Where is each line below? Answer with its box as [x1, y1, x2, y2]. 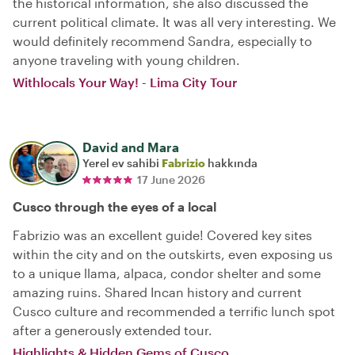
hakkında [205, 155, 258, 170]
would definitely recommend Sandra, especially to [13, 32, 312, 48]
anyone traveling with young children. [13, 52, 240, 67]
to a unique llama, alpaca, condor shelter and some [13, 265, 321, 281]
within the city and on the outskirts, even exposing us [13, 246, 333, 261]
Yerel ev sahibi [82, 155, 162, 170]
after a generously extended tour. [13, 322, 212, 338]
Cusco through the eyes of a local [13, 198, 216, 214]
